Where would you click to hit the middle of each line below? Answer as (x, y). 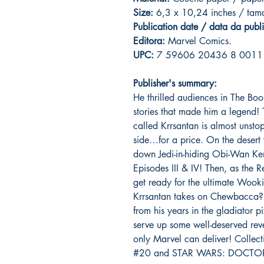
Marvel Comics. (198, 41)
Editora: (149, 41)
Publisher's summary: (175, 84)
